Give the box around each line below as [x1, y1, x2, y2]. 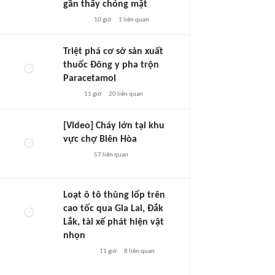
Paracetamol [63, 74, 116, 83]
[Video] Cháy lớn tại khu [63, 121, 165, 131]
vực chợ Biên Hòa [63, 134, 137, 144]
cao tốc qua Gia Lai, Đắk [63, 204, 163, 214]
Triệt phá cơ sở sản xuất [63, 47, 163, 56]
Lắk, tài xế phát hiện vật [63, 217, 164, 227]
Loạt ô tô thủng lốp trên [63, 190, 165, 200]
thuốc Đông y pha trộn [63, 60, 159, 70]
